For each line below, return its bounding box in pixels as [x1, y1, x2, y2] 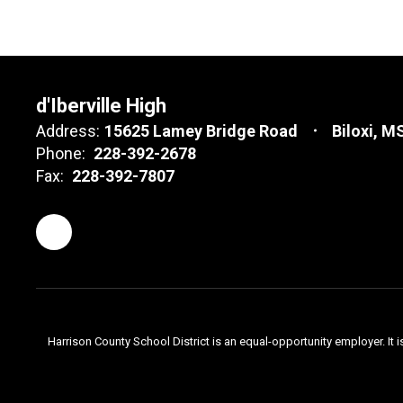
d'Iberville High [36, 94, 166, 117]
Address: [36, 121, 100, 140]
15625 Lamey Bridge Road [104, 121, 298, 140]
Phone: [36, 143, 85, 163]
